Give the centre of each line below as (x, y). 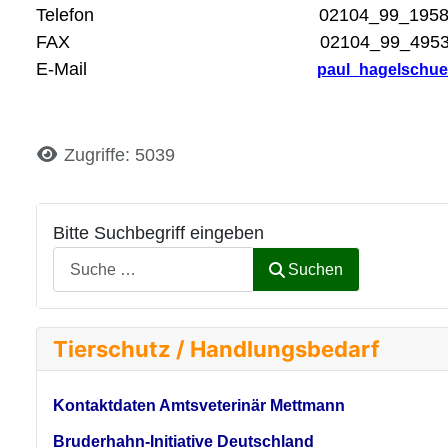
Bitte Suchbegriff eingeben (158, 232)
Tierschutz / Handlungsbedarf (216, 349)
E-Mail (176, 68)
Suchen (316, 269)
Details (64, 153)
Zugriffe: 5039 (119, 154)
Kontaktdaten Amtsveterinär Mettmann (199, 405)
